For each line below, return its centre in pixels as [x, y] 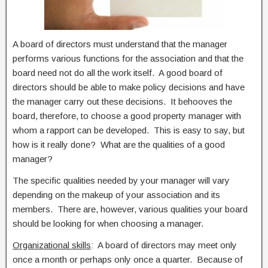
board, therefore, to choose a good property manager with [127, 116]
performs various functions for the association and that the [128, 58]
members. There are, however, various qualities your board [130, 209]
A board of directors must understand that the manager [120, 44]
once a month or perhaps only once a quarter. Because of [128, 259]
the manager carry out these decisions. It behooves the [122, 101]
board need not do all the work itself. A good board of [118, 73]
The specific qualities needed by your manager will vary [121, 180]
